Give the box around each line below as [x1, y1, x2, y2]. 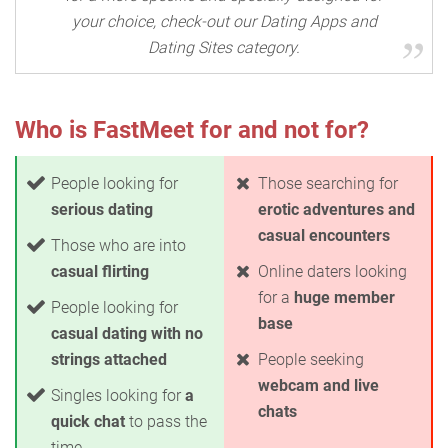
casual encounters [258, 226, 390, 245]
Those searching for [258, 174, 398, 193]
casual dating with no [51, 324, 203, 343]
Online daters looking [258, 262, 407, 281]
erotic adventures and [258, 200, 415, 219]
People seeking [258, 350, 364, 369]
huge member [294, 288, 395, 307]
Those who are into [51, 236, 186, 255]
